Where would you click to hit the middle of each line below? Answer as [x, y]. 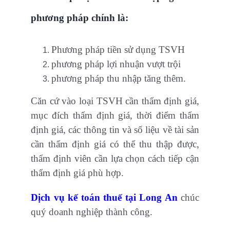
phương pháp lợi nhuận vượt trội [116, 64]
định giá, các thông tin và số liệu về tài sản [115, 130]
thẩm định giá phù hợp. [77, 173]
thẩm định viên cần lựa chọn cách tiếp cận [115, 159]
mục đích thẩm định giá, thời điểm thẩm [115, 116]
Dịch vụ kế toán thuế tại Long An [104, 198]
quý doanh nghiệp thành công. [92, 212]
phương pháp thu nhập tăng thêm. [119, 79]
